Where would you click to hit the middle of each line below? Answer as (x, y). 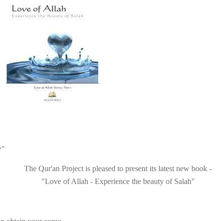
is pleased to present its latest (130, 169)
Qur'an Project (61, 169)
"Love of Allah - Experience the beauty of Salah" (118, 182)
